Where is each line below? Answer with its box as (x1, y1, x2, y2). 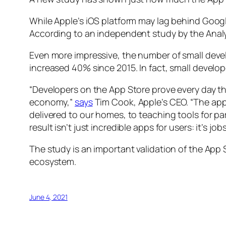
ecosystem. (29, 155, 77, 168)
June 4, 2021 (29, 192, 68, 202)
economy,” (29, 96, 75, 108)
